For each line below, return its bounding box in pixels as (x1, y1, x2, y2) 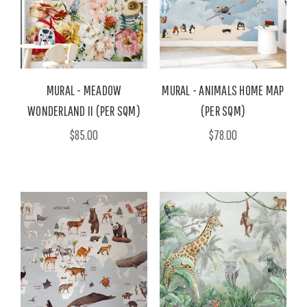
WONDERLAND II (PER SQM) (27, 103, 140, 119)
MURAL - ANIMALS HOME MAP (162, 82, 284, 99)
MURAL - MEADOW (46, 82, 122, 99)
